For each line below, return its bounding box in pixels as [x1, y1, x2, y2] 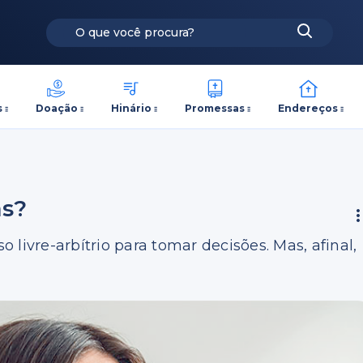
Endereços [278, 101, 339, 114]
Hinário [110, 101, 152, 114]
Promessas [185, 101, 246, 114]
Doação [35, 101, 78, 114]
